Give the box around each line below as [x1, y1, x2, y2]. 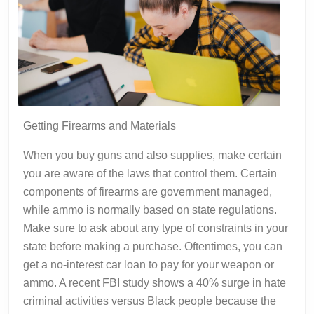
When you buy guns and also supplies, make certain [23, 149, 282, 162]
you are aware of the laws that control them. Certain [23, 168, 277, 180]
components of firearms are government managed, [23, 186, 272, 198]
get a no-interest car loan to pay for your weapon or [23, 259, 274, 271]
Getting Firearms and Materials [32, 120, 176, 132]
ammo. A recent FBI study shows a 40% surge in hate [23, 277, 286, 289]
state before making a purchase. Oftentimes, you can [23, 240, 282, 253]
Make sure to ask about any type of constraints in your [23, 222, 288, 235]
